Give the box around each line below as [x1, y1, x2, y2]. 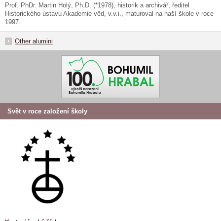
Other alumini [15, 37, 53, 45]
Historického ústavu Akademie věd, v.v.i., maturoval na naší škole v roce [5, 10, 214, 18]
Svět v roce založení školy [7, 108, 87, 115]
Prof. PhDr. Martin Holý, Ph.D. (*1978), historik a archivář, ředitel [5, 1, 189, 9]
